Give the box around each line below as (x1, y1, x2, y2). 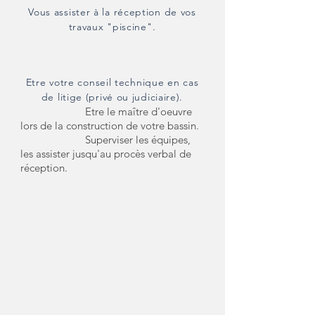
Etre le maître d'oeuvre (85, 105, 192, 118)
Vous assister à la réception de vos (28, 6, 196, 18)
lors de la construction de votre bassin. (20, 119, 199, 132)
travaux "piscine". (68, 20, 156, 33)
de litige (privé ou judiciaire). (41, 91, 184, 103)
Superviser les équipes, (20, 133, 191, 146)
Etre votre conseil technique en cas (25, 76, 199, 89)
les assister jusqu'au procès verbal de (20, 147, 191, 160)
